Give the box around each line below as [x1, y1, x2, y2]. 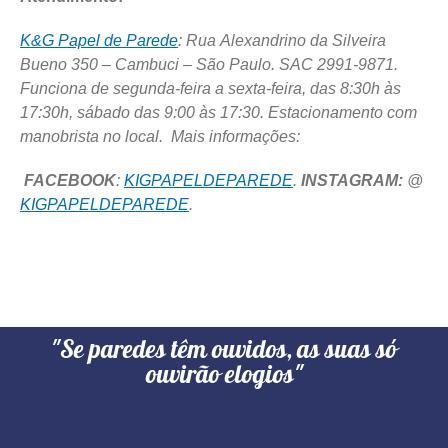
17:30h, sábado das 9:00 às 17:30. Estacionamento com [20, 103, 417, 121]
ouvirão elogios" [145, 358, 303, 393]
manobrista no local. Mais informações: [20, 127, 308, 145]
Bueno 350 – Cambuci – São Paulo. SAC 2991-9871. [20, 55, 398, 73]
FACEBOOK [24, 171, 116, 189]
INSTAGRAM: [301, 171, 403, 189]
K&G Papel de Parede [20, 31, 178, 49]
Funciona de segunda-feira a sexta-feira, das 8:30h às [20, 79, 401, 97]
